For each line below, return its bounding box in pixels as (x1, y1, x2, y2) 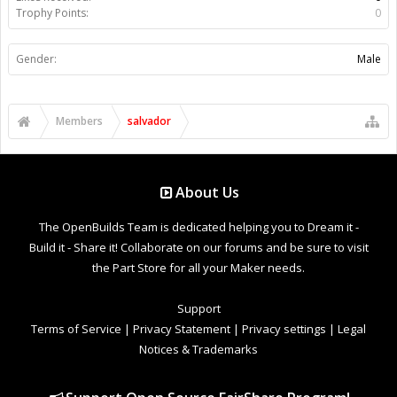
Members (56, 113, 103, 128)
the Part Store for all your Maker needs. (92, 259, 305, 276)
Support (176, 300, 221, 316)
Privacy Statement (133, 320, 230, 337)
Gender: (16, 51, 57, 66)
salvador (128, 113, 171, 128)
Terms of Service (31, 320, 121, 337)
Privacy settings (242, 320, 326, 337)
